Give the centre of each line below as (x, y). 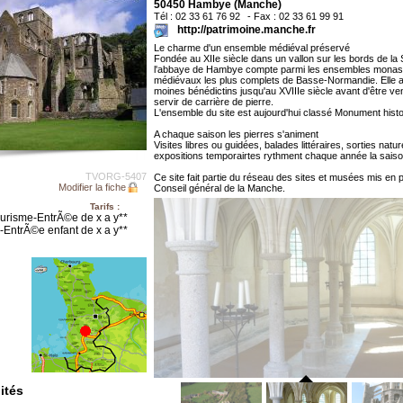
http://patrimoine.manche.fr (246, 30)
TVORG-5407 (116, 176)
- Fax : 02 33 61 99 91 (294, 16)
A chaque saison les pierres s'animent (236, 134)
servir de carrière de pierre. (214, 102)
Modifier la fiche (92, 187)
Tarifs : (105, 206)
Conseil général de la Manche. (219, 188)
